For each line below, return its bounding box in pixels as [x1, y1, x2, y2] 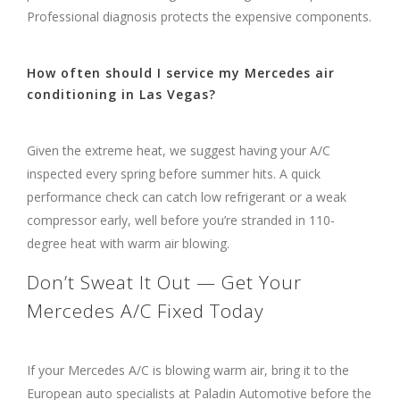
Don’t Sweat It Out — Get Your [27, 269, 302, 295]
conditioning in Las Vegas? [27, 85, 216, 103]
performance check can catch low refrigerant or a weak [27, 187, 346, 205]
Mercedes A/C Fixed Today [27, 297, 264, 323]
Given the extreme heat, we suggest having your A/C [27, 141, 330, 159]
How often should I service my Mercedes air [27, 63, 335, 81]
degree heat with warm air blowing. [27, 234, 229, 252]
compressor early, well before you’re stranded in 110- [27, 211, 335, 229]
